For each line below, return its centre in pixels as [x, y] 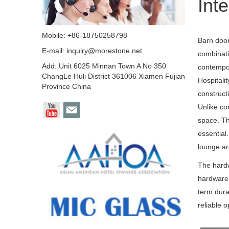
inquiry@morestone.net [104, 51]
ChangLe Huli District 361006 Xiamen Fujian [113, 76]
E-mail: [54, 51]
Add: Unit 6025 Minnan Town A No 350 [104, 66]
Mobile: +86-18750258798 [85, 35]
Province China [66, 86]
